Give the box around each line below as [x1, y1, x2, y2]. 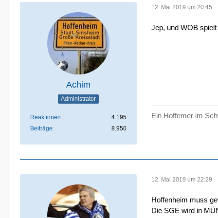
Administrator [61, 95, 96, 102]
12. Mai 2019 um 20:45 [151, 3, 212, 11]
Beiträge [30, 125, 53, 132]
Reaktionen [30, 114, 61, 121]
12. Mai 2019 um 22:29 [151, 176, 212, 183]
